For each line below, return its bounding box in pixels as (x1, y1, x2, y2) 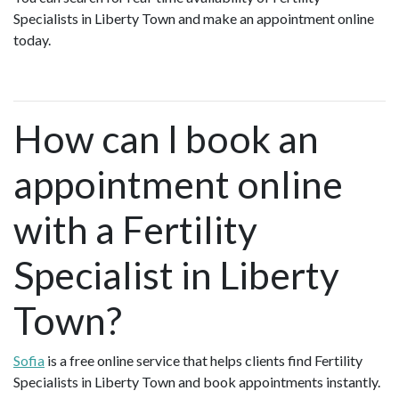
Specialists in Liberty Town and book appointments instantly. (13, 373, 380, 391)
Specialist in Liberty (13, 252, 339, 298)
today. (13, 31, 51, 49)
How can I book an (13, 116, 319, 162)
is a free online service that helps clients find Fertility (45, 352, 362, 370)
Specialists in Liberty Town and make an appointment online (13, 10, 374, 28)
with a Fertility (13, 207, 257, 253)
